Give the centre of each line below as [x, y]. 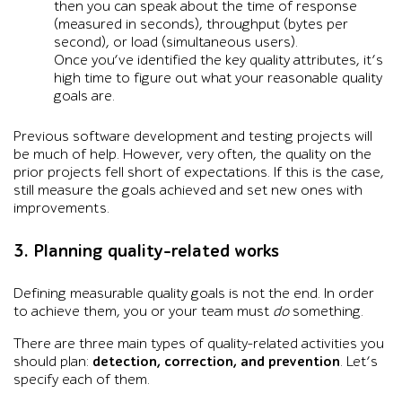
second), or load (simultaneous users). [176, 42]
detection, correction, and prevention [216, 362]
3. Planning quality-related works [146, 251]
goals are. [84, 96]
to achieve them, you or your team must [143, 311]
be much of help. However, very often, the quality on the [192, 154]
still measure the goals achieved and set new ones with [188, 190]
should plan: [53, 362]
